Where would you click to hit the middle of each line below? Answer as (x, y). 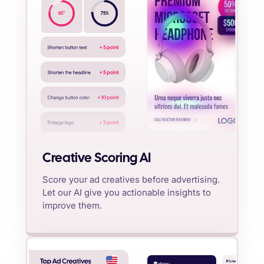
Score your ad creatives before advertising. (131, 179)
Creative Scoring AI (97, 159)
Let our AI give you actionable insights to (127, 192)
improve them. (72, 205)
